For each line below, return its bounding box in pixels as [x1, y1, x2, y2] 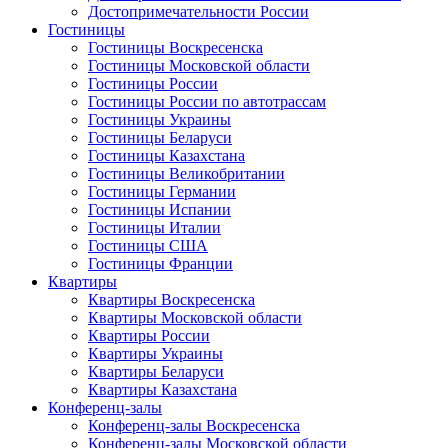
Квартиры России [88, 327, 210, 344]
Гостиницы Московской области [88, 57, 310, 74]
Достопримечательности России [88, 3, 309, 20]
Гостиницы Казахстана [88, 147, 245, 164]
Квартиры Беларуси [88, 363, 224, 380]
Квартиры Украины [88, 345, 223, 362]
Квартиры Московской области [88, 309, 302, 326]
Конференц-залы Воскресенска [88, 417, 300, 434]
